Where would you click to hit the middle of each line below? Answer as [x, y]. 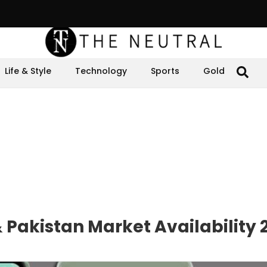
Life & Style [28, 71]
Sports [165, 71]
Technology [101, 71]
